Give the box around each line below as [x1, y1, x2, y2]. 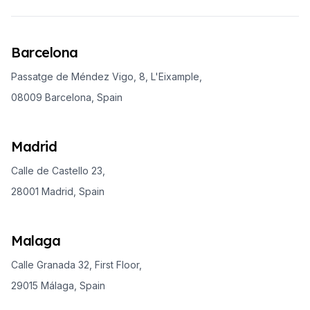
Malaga [11, 231, 60, 249]
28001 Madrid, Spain [11, 185, 104, 197]
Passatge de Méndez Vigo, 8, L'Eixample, [11, 70, 202, 82]
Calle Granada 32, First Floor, [11, 258, 142, 271]
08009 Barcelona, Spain [11, 91, 122, 103]
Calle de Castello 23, [11, 164, 105, 176]
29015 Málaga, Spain [11, 279, 105, 291]
